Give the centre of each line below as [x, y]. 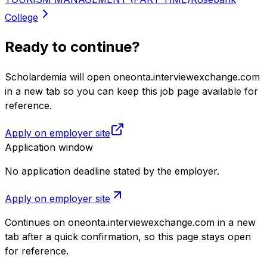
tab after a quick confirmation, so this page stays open [128, 236]
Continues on [35, 222]
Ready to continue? [72, 46]
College [21, 17]
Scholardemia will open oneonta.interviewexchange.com [132, 77]
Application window [49, 147]
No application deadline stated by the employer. [112, 171]
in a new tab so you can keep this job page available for [131, 91]
